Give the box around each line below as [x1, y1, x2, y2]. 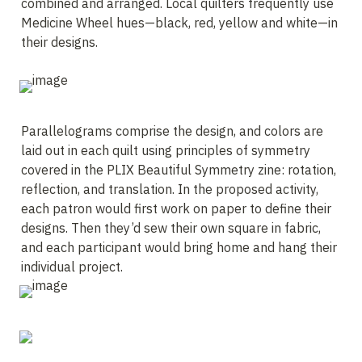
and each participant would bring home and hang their [21, 239, 337, 255]
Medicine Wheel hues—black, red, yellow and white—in [21, 15, 338, 31]
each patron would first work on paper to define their [21, 200, 331, 217]
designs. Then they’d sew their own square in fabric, [21, 220, 321, 236]
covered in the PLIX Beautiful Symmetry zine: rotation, [21, 162, 336, 178]
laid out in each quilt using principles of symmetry [21, 142, 310, 158]
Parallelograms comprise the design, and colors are [21, 123, 323, 139]
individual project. [21, 259, 123, 275]
